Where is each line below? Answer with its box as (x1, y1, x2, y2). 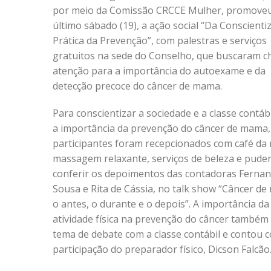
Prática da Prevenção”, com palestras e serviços (53, 34, 267, 47)
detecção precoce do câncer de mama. (53, 79, 222, 93)
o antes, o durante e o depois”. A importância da (53, 197, 269, 211)
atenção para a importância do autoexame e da (53, 64, 266, 77)
